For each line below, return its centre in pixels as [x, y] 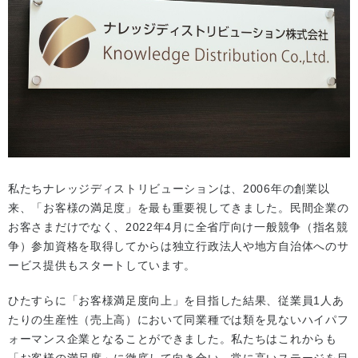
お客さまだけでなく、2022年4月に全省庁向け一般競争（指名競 [178, 227]
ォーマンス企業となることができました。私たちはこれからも [173, 338]
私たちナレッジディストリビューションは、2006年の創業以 [169, 188]
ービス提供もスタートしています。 [102, 265]
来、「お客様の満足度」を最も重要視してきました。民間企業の [179, 207]
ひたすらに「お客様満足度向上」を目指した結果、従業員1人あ [176, 300]
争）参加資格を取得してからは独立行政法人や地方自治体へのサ [179, 246]
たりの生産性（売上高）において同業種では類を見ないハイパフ [179, 319]
